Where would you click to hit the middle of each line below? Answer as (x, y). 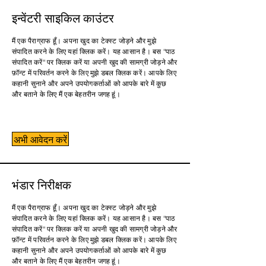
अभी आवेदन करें (40, 139)
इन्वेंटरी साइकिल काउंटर (63, 17)
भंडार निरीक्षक (42, 184)
